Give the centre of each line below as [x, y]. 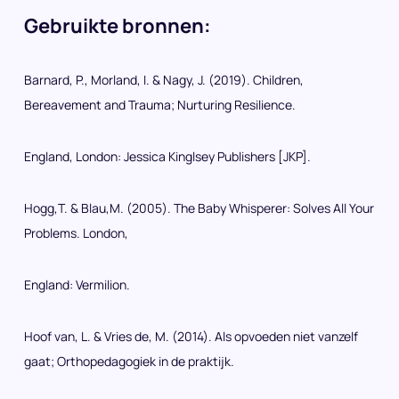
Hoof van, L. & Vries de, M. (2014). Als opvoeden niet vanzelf [191, 336]
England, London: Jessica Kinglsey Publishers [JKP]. [169, 156]
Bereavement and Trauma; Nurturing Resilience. [160, 104]
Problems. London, [76, 232]
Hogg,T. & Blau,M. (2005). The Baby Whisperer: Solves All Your [199, 208]
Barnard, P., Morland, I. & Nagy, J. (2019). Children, [164, 79]
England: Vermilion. [77, 284]
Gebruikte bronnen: [118, 25]
